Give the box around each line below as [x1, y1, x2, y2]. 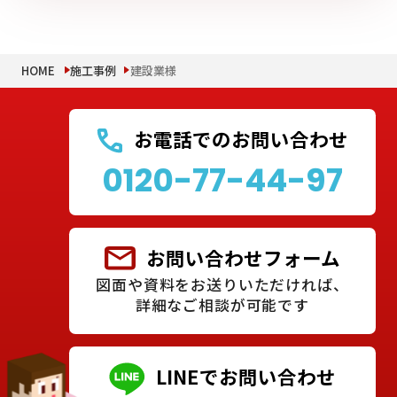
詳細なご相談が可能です [135, 294, 310, 316]
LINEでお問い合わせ [156, 362, 337, 390]
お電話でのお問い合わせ [134, 124, 349, 152]
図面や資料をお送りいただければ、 [96, 274, 349, 296]
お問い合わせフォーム [145, 243, 340, 271]
